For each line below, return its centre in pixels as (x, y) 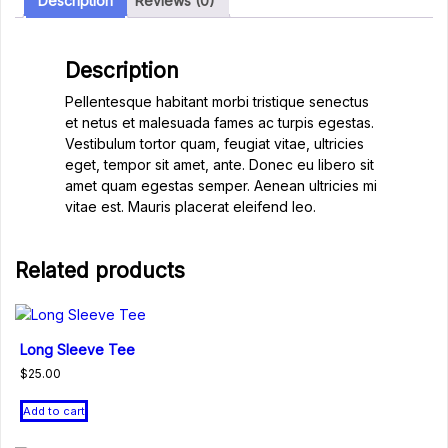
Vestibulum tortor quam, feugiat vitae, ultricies (214, 144)
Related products (100, 271)
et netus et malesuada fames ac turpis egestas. (219, 123)
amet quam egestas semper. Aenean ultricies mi (221, 186)
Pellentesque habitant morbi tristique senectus (217, 102)
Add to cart (54, 410)
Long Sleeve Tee (77, 349)
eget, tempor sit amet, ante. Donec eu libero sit (219, 165)
